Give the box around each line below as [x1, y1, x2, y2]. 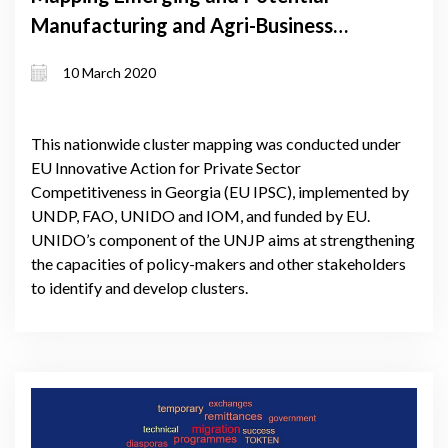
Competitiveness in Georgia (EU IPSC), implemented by [31, 181, 409, 201]
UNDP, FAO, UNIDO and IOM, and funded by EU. [31, 205, 370, 225]
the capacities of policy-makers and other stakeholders [31, 253, 406, 273]
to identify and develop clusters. [31, 277, 248, 297]
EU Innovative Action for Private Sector [31, 157, 301, 177]
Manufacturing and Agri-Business [31, 12, 333, 37]
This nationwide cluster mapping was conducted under [31, 133, 401, 153]
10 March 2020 [63, 64, 156, 82]
